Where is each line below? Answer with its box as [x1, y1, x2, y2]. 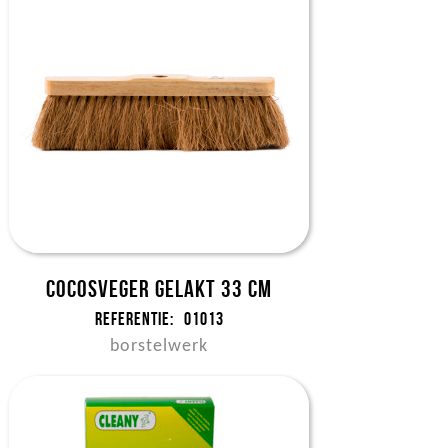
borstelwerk [110, 337, 209, 356]
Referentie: [94, 309, 174, 329]
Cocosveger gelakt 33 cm [46, 276, 273, 302]
